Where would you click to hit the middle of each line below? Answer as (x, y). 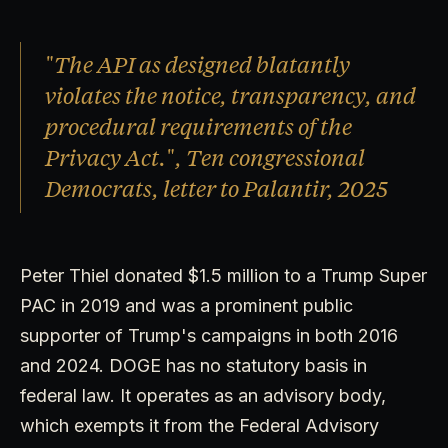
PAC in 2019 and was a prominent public (186, 305)
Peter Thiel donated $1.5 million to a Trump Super (223, 275)
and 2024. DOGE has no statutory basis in (193, 365)
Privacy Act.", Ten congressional (205, 158)
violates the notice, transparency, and (230, 96)
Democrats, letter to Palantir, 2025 (216, 189)
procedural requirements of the (198, 127)
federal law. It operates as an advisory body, (203, 395)
